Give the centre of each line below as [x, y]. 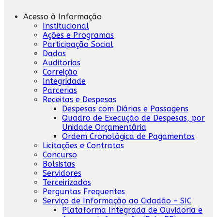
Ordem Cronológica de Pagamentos [128, 136]
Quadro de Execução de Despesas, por [133, 118]
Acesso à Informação [62, 16]
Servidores [62, 173]
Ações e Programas [78, 35]
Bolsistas [59, 164]
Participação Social [78, 44]
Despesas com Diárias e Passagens [125, 108]
